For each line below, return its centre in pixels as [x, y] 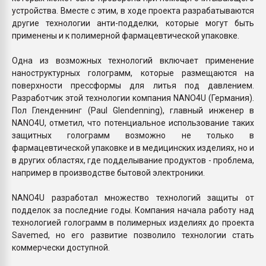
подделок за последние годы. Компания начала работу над [133, 210]
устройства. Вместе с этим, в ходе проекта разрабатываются [133, 10]
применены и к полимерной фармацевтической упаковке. [126, 35]
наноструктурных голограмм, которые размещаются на [133, 73]
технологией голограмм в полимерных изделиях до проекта [133, 222]
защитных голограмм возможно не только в [133, 135]
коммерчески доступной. [61, 247]
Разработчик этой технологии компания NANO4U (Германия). [133, 98]
